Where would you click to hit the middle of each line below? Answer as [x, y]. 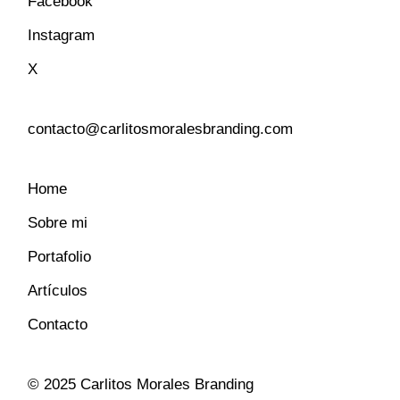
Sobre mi [58, 222]
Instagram [62, 35]
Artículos [58, 290]
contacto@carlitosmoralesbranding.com [161, 129]
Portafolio [60, 256]
